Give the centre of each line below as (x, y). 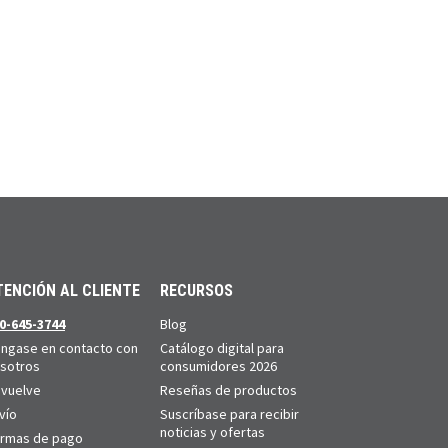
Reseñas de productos (229, 389)
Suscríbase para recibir (230, 413)
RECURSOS (197, 290)
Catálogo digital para (222, 347)
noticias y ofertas (213, 431)
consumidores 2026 (219, 365)
